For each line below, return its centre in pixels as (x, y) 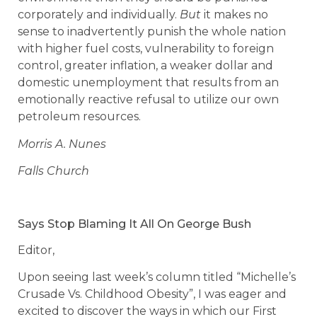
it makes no (235, 15)
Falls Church (53, 171)
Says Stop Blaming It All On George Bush (134, 224)
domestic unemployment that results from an (148, 83)
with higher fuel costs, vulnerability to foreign (146, 49)
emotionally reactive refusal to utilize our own (148, 100)
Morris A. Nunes (62, 144)
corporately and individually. (99, 15)
